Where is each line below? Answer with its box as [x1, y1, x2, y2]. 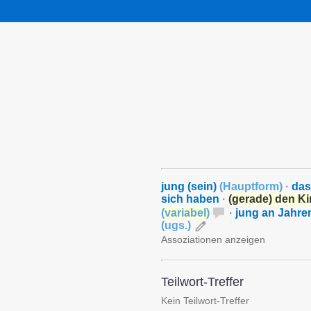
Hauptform [223, 180, 279, 192]
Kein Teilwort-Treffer [161, 295, 249, 306]
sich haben [161, 193, 219, 205]
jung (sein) [161, 180, 219, 192]
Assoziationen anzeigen [161, 234, 265, 245]
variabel [165, 207, 206, 219]
